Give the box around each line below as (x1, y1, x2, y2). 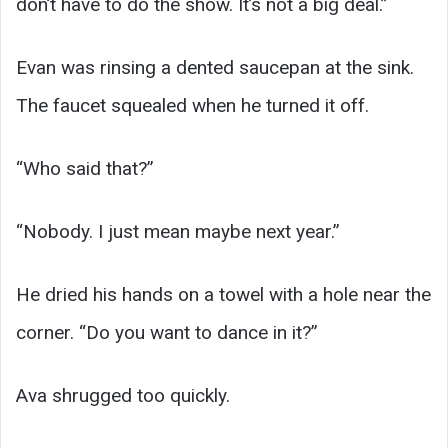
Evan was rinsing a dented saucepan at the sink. (16, 56, 414, 80)
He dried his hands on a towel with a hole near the (16, 283, 431, 307)
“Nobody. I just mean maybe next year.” (16, 220, 340, 244)
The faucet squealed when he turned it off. (16, 94, 369, 118)
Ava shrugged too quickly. (16, 384, 230, 408)
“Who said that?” (16, 157, 154, 181)
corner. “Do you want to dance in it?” (16, 321, 318, 345)
